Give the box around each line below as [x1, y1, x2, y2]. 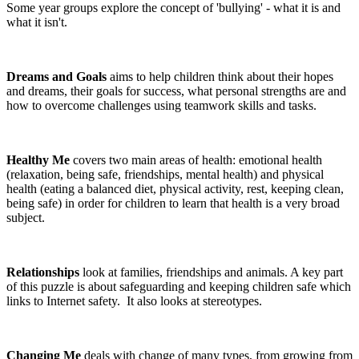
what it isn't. [6, 14, 67, 29]
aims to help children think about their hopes [110, 69, 333, 83]
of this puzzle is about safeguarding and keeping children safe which [6, 279, 351, 293]
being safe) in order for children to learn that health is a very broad [6, 196, 340, 210]
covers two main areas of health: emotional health [73, 152, 322, 167]
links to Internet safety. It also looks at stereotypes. [6, 293, 265, 308]
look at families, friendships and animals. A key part [79, 264, 343, 279]
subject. [6, 210, 48, 224]
